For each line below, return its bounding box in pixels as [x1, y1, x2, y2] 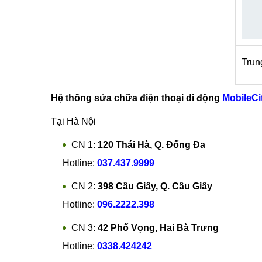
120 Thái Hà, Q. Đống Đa [98, 236, 205, 246]
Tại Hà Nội [51, 213, 96, 223]
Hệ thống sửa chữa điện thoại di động [51, 189, 222, 199]
